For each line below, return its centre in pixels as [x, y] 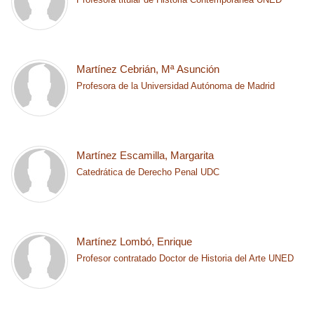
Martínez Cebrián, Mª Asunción [148, 69]
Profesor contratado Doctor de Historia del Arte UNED [185, 258]
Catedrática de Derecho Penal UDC [148, 172]
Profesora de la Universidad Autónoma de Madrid [176, 86]
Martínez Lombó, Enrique [135, 241]
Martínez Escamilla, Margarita [145, 155]
